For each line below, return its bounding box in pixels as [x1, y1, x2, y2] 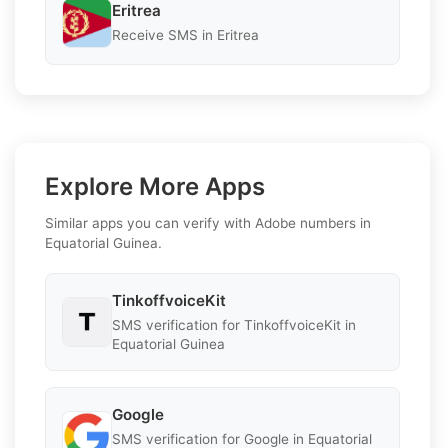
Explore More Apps [45, 171, 265, 201]
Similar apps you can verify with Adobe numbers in [45, 214, 371, 231]
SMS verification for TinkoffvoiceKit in [112, 316, 356, 333]
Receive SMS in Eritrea [112, 27, 259, 44]
